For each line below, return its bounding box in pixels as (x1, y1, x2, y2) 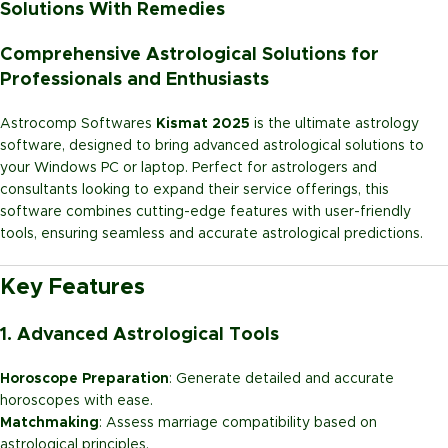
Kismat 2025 (156, 116, 250, 131)
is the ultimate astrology (250, 116, 419, 131)
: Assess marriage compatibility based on (99, 415, 377, 430)
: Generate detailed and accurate (169, 371, 394, 386)
